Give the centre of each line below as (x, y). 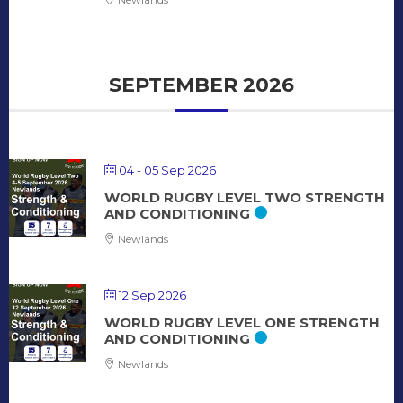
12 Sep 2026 (152, 295)
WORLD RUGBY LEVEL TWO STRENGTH (245, 197)
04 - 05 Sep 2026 (167, 170)
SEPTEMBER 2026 (201, 85)
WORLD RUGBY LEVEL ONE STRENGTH (242, 322)
